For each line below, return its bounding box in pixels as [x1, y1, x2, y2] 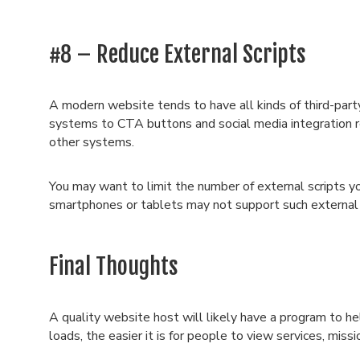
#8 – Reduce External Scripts [48, 40, 306, 68]
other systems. [48, 133, 137, 151]
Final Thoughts [48, 252, 178, 280]
